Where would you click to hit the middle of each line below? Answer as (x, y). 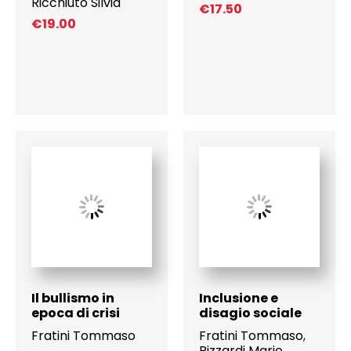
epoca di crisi (75, 313)
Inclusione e (238, 299)
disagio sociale (250, 313)
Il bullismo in (72, 299)
